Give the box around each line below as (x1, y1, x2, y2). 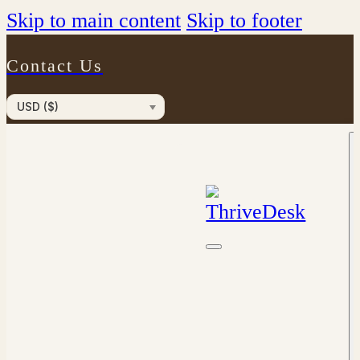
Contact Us (6, 55, 103, 76)
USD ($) (17, 99, 59, 113)
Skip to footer (186, 9, 302, 32)
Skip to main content (6, 9, 181, 32)
